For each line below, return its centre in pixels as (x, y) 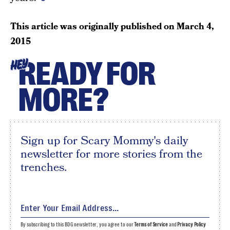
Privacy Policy (191, 225)
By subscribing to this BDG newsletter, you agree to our (78, 225)
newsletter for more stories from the (111, 154)
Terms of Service (151, 225)
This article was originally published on (93, 27)
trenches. (44, 168)
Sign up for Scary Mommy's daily (104, 141)
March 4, (195, 27)
